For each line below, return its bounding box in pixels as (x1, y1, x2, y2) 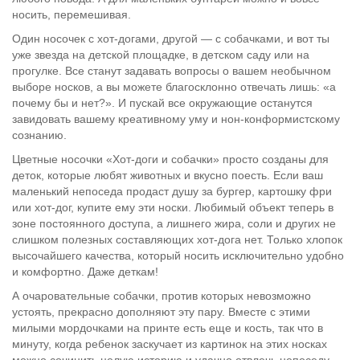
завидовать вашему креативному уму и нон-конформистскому (12, 112, 340, 125)
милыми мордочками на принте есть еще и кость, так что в (12, 321, 323, 334)
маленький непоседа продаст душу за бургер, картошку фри (12, 185, 332, 198)
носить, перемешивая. (12, 8, 131, 21)
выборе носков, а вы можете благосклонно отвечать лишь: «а (12, 80, 336, 93)
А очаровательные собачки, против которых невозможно (12, 289, 311, 302)
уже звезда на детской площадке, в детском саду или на (12, 48, 309, 61)
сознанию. (12, 129, 67, 141)
